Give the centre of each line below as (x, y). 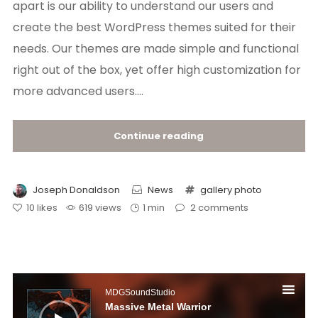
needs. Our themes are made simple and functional (155, 49)
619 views (100, 208)
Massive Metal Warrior (158, 307)
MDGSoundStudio (140, 293)
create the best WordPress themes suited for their (154, 28)
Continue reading (159, 136)
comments (223, 208)
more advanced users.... (78, 92)
